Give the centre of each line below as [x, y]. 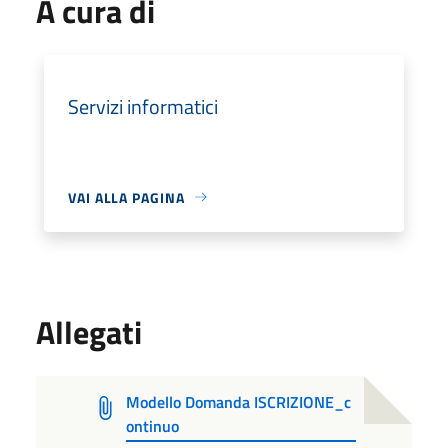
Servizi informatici [143, 106]
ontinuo [153, 425]
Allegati [89, 331]
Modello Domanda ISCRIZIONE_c [239, 401]
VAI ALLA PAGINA [126, 197]
